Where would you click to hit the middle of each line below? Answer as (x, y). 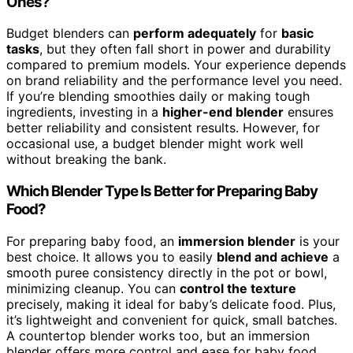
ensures (308, 112)
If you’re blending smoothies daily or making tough (158, 97)
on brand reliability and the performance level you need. (174, 81)
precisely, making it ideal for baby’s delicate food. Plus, (171, 304)
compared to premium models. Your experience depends (176, 65)
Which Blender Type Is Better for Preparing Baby (162, 191)
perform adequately (195, 33)
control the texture (238, 288)
